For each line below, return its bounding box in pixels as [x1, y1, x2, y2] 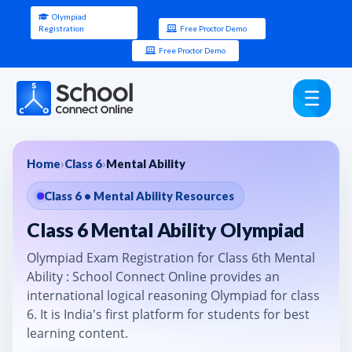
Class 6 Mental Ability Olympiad [27, 218, 304, 241]
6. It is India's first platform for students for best [27, 305, 310, 323]
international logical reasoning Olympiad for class [27, 286, 320, 304]
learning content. [27, 324, 128, 342]
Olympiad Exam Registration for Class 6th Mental [27, 248, 315, 266]
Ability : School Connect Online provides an [27, 267, 280, 285]
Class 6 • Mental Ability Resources [44, 189, 234, 203]
